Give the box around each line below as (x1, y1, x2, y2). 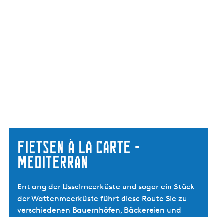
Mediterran (17, 153, 88, 171)
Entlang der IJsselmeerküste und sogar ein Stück (17, 182, 195, 191)
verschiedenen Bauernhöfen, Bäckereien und (17, 205, 181, 215)
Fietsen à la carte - (17, 138, 139, 156)
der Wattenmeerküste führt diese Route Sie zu (17, 194, 187, 203)
